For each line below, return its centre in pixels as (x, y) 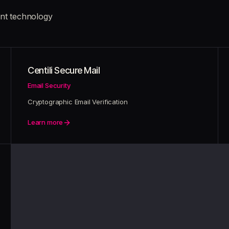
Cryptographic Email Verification (78, 102)
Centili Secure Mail (64, 70)
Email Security (49, 85)
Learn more (45, 122)
